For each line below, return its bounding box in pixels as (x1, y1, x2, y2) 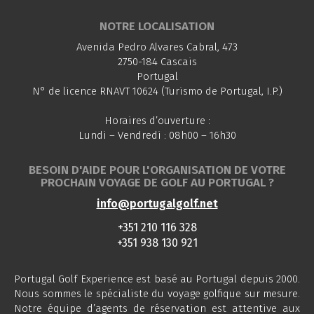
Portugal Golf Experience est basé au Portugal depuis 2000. (14, 273, 300, 285)
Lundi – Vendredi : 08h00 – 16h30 (78, 129, 236, 142)
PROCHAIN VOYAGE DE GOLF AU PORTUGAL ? (40, 175, 274, 190)
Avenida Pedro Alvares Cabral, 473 (76, 41, 238, 53)
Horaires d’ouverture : (104, 114, 210, 127)
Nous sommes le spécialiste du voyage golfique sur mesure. (14, 287, 300, 300)
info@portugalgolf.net (96, 197, 218, 210)
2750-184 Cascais (117, 55, 197, 68)
